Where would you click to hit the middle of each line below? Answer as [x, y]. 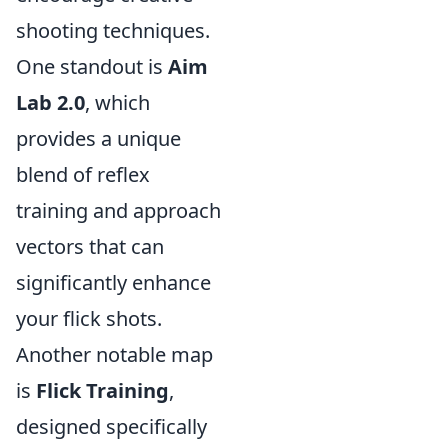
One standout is [92, 66]
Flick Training [102, 390]
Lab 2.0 [50, 102]
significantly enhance [113, 282]
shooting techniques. [113, 30]
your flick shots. [89, 318]
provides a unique [98, 138]
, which [117, 102]
